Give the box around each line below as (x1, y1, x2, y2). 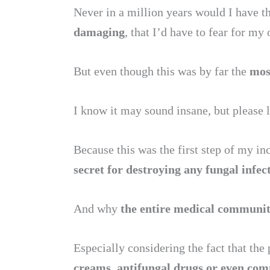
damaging (74, 25, 125, 39)
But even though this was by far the (74, 64, 246, 78)
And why (74, 202, 118, 215)
